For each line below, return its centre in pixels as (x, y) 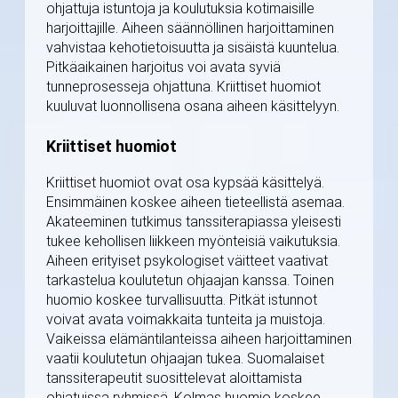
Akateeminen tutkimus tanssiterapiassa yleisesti (194, 222)
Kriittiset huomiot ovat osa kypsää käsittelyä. (185, 183)
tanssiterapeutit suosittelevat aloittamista (174, 378)
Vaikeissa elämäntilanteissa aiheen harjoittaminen (199, 339)
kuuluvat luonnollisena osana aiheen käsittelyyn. (193, 107)
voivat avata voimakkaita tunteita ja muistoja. (186, 320)
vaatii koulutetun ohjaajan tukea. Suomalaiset (185, 359)
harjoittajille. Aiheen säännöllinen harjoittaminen (190, 28)
